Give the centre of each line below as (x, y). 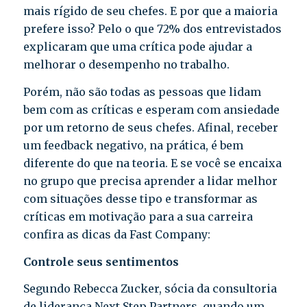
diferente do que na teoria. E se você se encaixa (152, 163)
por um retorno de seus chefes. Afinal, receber (150, 128)
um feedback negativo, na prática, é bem (133, 146)
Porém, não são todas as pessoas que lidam (142, 92)
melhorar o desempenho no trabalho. (126, 65)
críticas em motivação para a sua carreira (138, 217)
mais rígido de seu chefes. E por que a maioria (150, 11)
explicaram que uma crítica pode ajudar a (137, 47)
